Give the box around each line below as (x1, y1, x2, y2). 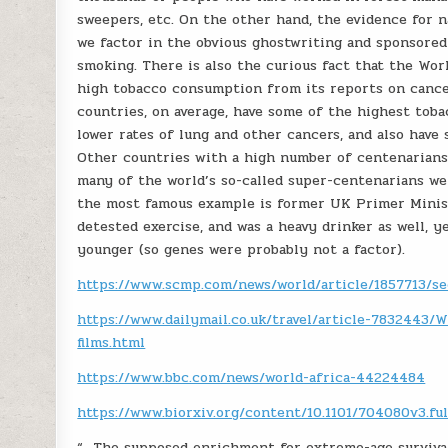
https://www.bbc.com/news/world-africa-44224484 (77, 367, 426, 388)
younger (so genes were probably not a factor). (77, 239, 406, 260)
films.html (77, 332, 146, 353)
